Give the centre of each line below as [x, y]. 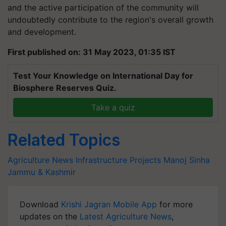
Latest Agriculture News [126, 216]
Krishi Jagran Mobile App [109, 204]
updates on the [50, 216]
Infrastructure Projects [118, 160]
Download [40, 204]
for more [175, 204]
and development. [42, 32]
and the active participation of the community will [103, 8]
